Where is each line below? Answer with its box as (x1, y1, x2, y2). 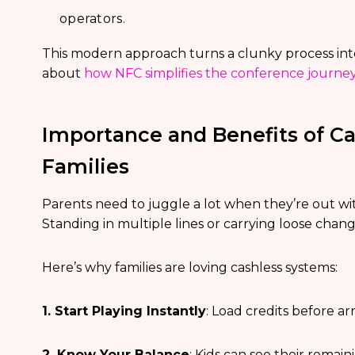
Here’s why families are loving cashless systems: (41, 260, 338, 276)
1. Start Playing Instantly (41, 303, 206, 319)
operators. (59, 11, 125, 27)
